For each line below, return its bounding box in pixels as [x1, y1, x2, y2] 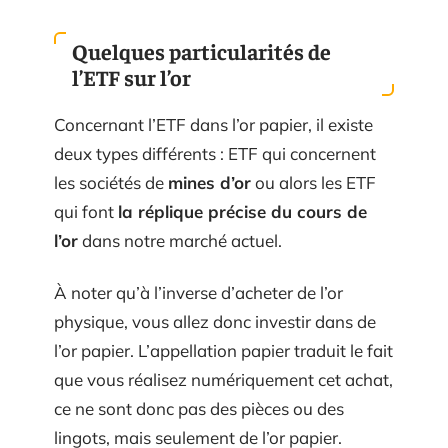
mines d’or [168, 172, 251, 194]
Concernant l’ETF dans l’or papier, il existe [54, 114, 373, 136]
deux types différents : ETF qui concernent [54, 143, 376, 165]
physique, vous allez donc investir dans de [54, 310, 376, 332]
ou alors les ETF [251, 172, 376, 194]
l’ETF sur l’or [72, 63, 191, 92]
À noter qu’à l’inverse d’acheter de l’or [54, 281, 343, 303]
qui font [54, 201, 118, 223]
